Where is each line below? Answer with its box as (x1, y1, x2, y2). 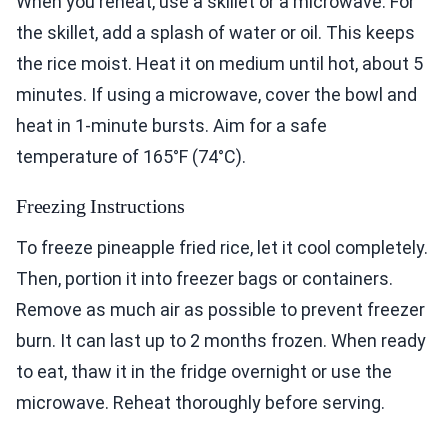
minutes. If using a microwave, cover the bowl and (16, 84, 417, 106)
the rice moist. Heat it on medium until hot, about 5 (16, 53, 423, 75)
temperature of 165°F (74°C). (16, 146, 246, 168)
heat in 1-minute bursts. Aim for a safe (16, 115, 327, 137)
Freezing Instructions (16, 195, 185, 218)
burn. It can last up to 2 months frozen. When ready (16, 330, 426, 352)
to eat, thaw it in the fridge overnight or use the (16, 361, 392, 383)
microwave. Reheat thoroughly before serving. (16, 392, 385, 414)
